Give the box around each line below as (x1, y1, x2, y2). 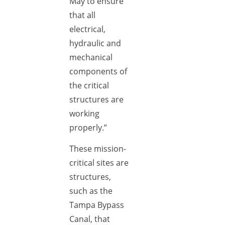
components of (69, 66, 127, 77)
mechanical (69, 52, 113, 63)
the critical (69, 80, 109, 91)
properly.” (69, 122, 107, 133)
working (69, 108, 99, 119)
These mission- (69, 143, 126, 154)
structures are (69, 94, 124, 105)
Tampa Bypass (69, 199, 124, 210)
